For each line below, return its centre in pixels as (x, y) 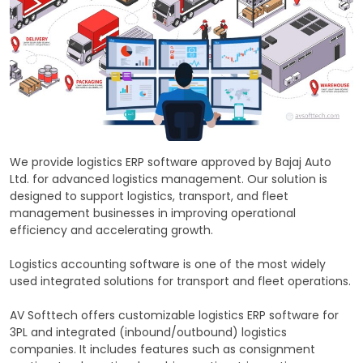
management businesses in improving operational (153, 213)
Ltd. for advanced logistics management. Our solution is (169, 179)
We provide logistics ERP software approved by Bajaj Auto (171, 162)
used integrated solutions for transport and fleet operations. (180, 281)
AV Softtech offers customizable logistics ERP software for (174, 315)
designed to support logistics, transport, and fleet (149, 196)
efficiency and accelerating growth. (111, 230)
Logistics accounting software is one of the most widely (168, 264)
